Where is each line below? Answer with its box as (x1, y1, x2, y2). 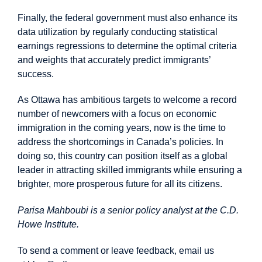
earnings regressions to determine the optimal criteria (18, 40, 237, 51)
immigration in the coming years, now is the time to (18, 123, 226, 133)
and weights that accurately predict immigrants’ (18, 54, 211, 65)
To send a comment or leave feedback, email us (18, 245, 214, 256)
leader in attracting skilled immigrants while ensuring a (18, 165, 242, 175)
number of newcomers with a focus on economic (18, 109, 216, 119)
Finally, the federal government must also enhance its (18, 12, 237, 23)
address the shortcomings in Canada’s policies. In (18, 137, 223, 147)
